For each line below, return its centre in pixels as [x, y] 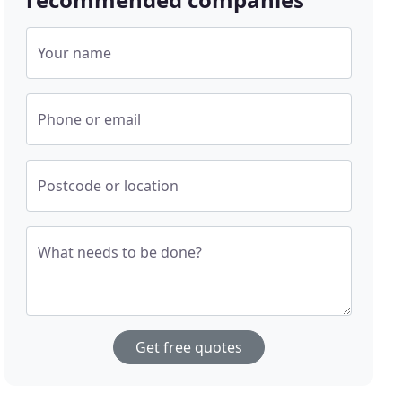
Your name [75, 53]
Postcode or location [109, 186]
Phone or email [90, 120]
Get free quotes [189, 348]
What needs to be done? [120, 253]
